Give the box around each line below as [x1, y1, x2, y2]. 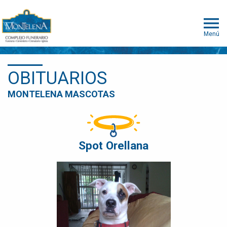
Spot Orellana [79, 139, 148, 153]
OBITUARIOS [8, 67, 107, 88]
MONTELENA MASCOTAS [8, 88, 115, 99]
